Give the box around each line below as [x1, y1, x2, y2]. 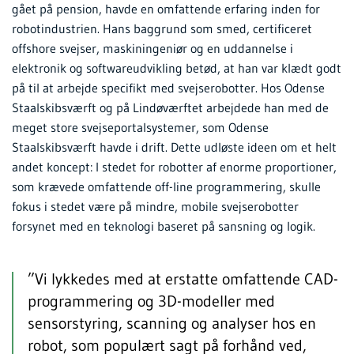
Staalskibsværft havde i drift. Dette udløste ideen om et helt [12, 139, 337, 156]
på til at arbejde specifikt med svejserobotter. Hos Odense [12, 80, 325, 96]
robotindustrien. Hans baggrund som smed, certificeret [12, 21, 312, 37]
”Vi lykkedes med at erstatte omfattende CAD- [28, 269, 338, 289]
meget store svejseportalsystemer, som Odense [12, 119, 269, 136]
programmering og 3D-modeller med [28, 292, 275, 311]
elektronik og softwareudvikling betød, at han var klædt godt [12, 60, 341, 77]
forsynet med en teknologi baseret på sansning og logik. [12, 218, 315, 235]
